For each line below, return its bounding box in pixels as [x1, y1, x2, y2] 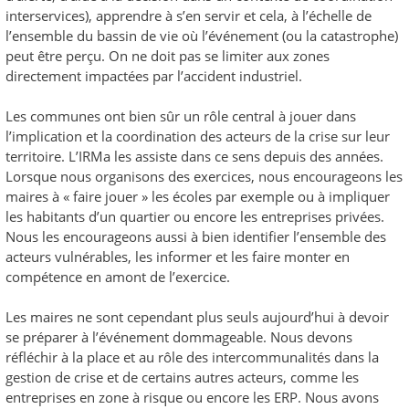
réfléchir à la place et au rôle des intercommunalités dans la [5, 347, 379, 366]
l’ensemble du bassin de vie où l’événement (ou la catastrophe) [5, 26, 398, 45]
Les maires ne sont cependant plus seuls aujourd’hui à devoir [5, 307, 389, 326]
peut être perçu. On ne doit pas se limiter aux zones [5, 46, 330, 65]
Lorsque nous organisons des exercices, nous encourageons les [5, 166, 403, 185]
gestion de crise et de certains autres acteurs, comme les [5, 367, 359, 386]
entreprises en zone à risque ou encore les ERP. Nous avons [5, 387, 379, 406]
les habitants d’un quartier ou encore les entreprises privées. [5, 206, 384, 225]
